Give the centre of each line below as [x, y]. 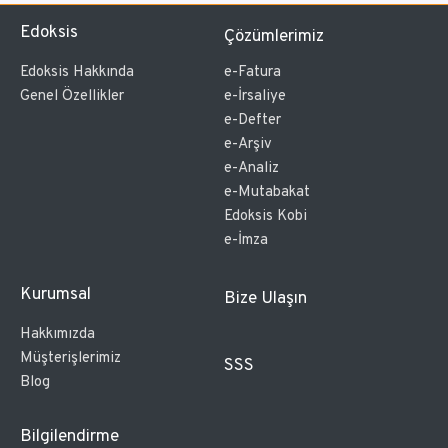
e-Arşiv [248, 145]
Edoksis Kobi [265, 217]
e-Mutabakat [267, 193]
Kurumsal [55, 295]
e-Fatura [252, 73]
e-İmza [246, 241]
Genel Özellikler [72, 97]
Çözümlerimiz [274, 37]
